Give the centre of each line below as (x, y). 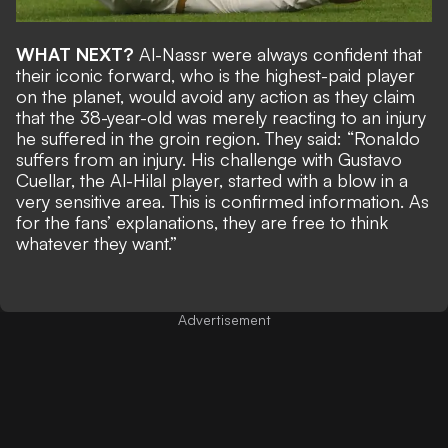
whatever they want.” (96, 242)
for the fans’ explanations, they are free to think (202, 221)
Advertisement (224, 319)
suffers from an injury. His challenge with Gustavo (209, 158)
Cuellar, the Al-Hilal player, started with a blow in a (212, 179)
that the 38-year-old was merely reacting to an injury (221, 116)
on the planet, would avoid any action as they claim (215, 95)
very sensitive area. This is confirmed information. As (222, 200)
